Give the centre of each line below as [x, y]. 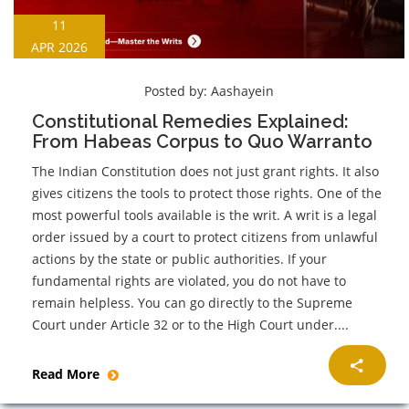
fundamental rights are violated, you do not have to [189, 280]
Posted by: [178, 90]
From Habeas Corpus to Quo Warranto [202, 141]
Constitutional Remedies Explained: [190, 121]
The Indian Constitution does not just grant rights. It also [205, 171]
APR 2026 [59, 47]
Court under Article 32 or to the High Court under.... [190, 324]
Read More [68, 373]
